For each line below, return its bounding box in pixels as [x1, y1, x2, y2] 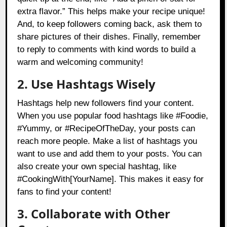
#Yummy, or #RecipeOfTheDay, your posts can [17, 124, 196, 134]
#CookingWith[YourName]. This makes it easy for [17, 174, 204, 184]
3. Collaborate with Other [17, 205, 171, 222]
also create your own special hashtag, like [17, 162, 177, 172]
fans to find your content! [17, 187, 112, 197]
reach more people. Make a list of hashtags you [17, 136, 198, 146]
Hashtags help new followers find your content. [17, 98, 195, 108]
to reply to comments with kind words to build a [17, 45, 196, 55]
